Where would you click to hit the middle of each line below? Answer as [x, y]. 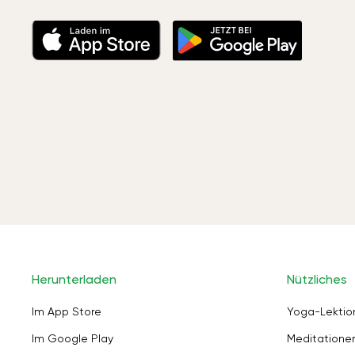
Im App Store [67, 311]
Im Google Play [73, 338]
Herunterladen [74, 279]
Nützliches [317, 279]
